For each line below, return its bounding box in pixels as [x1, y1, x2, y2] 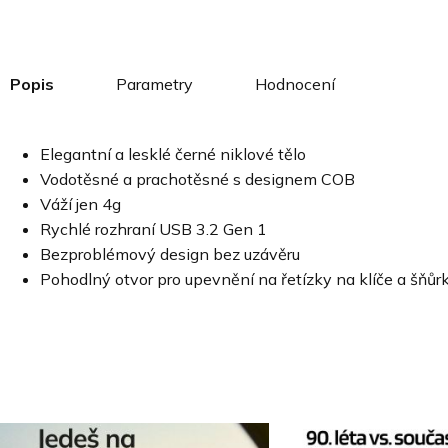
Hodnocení [255, 74, 335, 94]
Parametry [116, 74, 193, 94]
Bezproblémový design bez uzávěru [40, 244, 300, 264]
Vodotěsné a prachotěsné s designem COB [40, 169, 355, 189]
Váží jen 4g [40, 194, 121, 214]
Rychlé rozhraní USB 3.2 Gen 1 [40, 219, 267, 239]
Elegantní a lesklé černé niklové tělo [40, 144, 306, 164]
